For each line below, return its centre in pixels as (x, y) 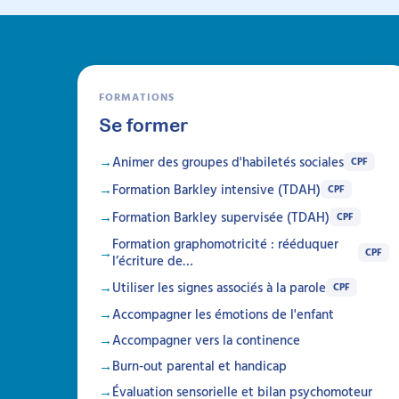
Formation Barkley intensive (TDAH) (216, 190)
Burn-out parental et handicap (199, 366)
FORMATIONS (137, 97)
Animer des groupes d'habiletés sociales (228, 162)
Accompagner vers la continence (206, 340)
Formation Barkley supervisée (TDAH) (221, 217)
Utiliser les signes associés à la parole (219, 288)
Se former (143, 125)
